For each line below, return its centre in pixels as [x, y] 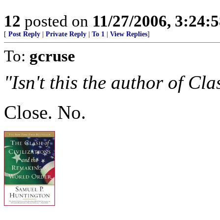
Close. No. [45, 112]
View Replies [129, 34]
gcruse [52, 56]
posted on [56, 21]
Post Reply [24, 34]
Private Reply [66, 34]
